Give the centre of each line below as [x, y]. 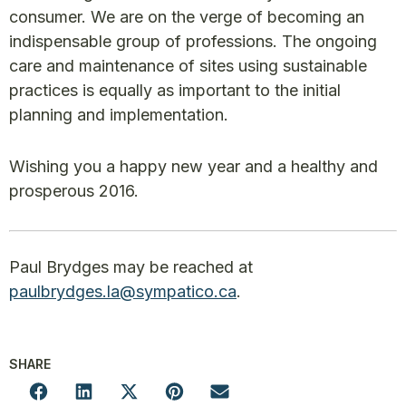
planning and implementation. [119, 115]
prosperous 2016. [74, 191]
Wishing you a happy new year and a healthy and [193, 166]
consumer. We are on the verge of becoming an [187, 17]
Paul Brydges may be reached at [131, 267]
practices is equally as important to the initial [175, 90]
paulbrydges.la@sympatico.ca [123, 291]
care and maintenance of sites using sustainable [188, 66]
